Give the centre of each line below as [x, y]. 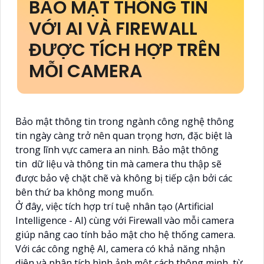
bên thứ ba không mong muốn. [85, 192]
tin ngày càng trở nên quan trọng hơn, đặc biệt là [124, 135]
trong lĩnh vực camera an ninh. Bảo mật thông [117, 149]
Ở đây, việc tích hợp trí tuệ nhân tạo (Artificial [114, 206]
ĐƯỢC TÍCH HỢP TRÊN [125, 50]
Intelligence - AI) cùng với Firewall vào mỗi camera [125, 220]
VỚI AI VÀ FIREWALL [113, 29]
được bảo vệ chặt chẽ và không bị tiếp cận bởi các [124, 178]
